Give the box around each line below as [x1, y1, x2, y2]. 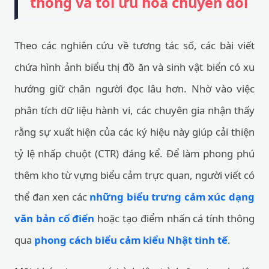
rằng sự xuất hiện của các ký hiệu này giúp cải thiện [14, 125, 255, 139]
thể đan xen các [14, 190, 90, 204]
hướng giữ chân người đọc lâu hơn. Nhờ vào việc [14, 82, 255, 95]
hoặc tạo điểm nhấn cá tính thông [94, 211, 255, 225]
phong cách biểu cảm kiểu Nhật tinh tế [34, 233, 228, 247]
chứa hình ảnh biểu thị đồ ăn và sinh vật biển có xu [14, 60, 255, 74]
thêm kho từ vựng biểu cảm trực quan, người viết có [14, 168, 255, 182]
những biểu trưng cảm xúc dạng [89, 190, 255, 204]
